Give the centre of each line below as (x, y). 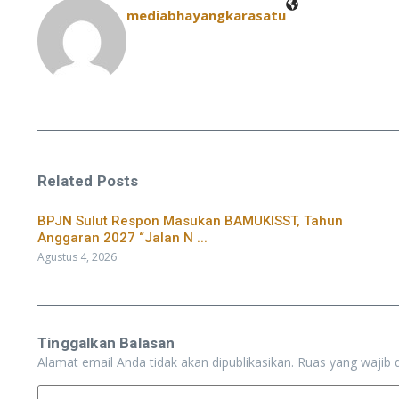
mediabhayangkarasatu (206, 16)
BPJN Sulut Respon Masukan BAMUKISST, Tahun (190, 221)
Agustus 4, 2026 (77, 257)
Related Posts (88, 181)
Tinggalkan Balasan (106, 343)
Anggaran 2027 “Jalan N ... (122, 238)
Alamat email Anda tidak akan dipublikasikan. (166, 362)
